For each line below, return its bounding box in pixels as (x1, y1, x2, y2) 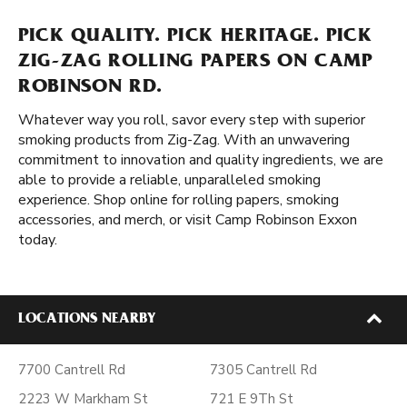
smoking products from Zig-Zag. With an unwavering (18, 130, 350, 150)
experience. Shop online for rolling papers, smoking (18, 190, 339, 210)
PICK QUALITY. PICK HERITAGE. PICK (18, 27, 372, 47)
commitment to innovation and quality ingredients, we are (18, 150, 383, 170)
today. (18, 230, 57, 250)
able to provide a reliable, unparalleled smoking (18, 170, 321, 190)
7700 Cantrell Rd (18, 361, 125, 379)
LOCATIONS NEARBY (18, 313, 155, 327)
